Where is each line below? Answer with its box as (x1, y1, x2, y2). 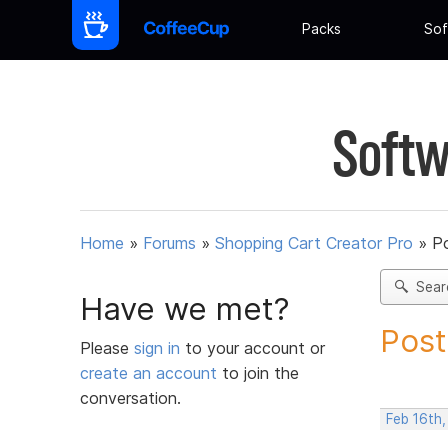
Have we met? (80, 289, 290, 328)
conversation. (80, 387, 181, 408)
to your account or (185, 337, 325, 358)
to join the (217, 362, 299, 383)
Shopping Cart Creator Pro (215, 233, 413, 254)
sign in (134, 337, 185, 358)
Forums (143, 233, 196, 254)
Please (80, 337, 134, 358)
